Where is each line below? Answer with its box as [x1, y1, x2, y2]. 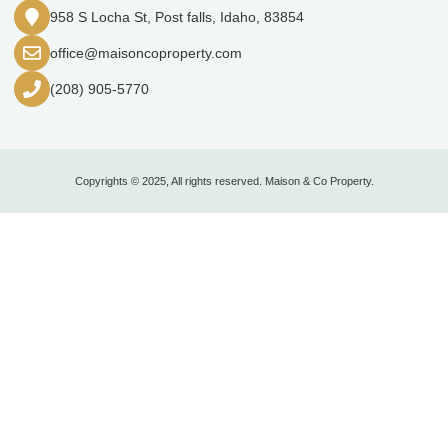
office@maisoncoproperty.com [50, 44, 242, 61]
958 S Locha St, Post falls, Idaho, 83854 [50, 8, 304, 25]
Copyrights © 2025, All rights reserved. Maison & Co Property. [74, 175, 374, 188]
